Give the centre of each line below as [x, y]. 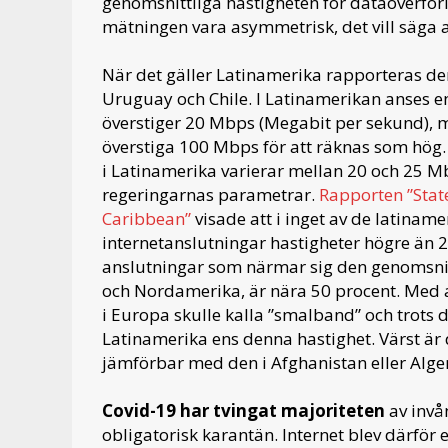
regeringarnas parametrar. [210, 195]
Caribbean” [148, 219]
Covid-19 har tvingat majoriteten [245, 411]
